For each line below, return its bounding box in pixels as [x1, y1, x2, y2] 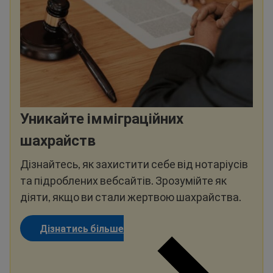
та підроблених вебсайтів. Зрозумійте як [20, 173, 227, 187]
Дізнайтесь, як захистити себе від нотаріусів [20, 157, 248, 171]
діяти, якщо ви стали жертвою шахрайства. [20, 190, 241, 204]
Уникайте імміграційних [20, 108, 183, 127]
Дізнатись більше [40, 222, 124, 234]
